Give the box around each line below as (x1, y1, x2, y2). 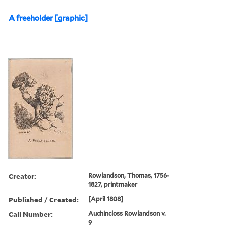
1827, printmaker (88, 180, 138, 188)
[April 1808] (88, 195, 124, 203)
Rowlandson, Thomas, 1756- (88, 171, 170, 179)
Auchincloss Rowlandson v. (88, 209, 166, 217)
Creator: (9, 171, 36, 181)
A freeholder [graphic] (9, 13, 88, 23)
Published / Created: (9, 194, 79, 204)
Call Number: (9, 209, 53, 219)
